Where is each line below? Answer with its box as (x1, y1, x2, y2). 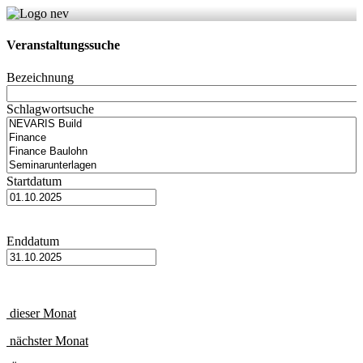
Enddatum (6, 233, 59, 248)
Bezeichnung (6, 70, 74, 84)
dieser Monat (6, 305, 76, 320)
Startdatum (6, 173, 62, 188)
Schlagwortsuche (6, 101, 94, 116)
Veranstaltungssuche (6, 38, 120, 53)
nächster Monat (6, 333, 88, 348)
